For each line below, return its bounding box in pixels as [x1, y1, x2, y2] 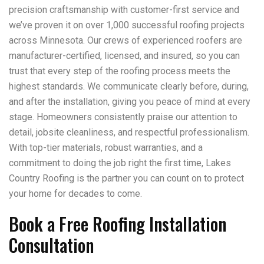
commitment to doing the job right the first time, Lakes [9, 157, 231, 169]
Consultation [9, 232, 94, 258]
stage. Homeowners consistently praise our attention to [9, 111, 237, 123]
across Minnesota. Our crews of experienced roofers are [9, 35, 242, 46]
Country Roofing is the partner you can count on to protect [9, 173, 244, 184]
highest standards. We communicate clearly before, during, [9, 81, 249, 92]
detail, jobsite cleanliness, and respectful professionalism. [9, 127, 249, 138]
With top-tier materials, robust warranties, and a [9, 142, 203, 153]
